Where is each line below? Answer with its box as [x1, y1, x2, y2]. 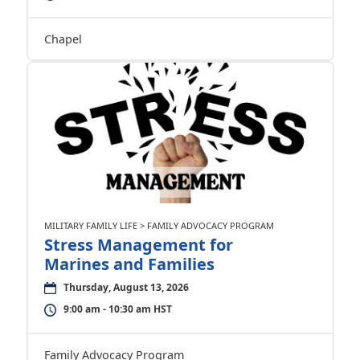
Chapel [43, 31, 82, 47]
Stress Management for [43, 234, 233, 256]
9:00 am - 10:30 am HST [63, 302, 172, 316]
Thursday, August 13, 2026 [63, 280, 189, 294]
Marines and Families [43, 253, 215, 275]
